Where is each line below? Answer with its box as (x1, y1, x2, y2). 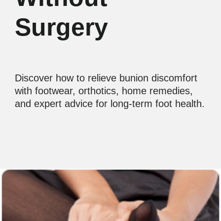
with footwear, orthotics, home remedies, (15, 85, 193, 97)
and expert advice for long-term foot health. (15, 98, 205, 110)
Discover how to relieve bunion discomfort (15, 73, 197, 84)
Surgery (15, 13, 108, 41)
